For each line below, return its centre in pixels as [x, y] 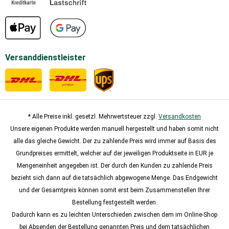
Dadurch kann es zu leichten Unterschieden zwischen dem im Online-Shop [114, 214]
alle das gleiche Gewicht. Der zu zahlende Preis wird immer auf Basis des [114, 141]
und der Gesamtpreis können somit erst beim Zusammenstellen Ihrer [114, 190]
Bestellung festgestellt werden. [114, 202]
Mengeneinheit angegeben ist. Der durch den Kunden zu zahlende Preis [114, 165]
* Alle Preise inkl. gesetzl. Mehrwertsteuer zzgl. [93, 116]
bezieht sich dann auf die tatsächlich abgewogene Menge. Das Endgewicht [114, 178]
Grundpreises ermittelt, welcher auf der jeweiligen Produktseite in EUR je [114, 153]
